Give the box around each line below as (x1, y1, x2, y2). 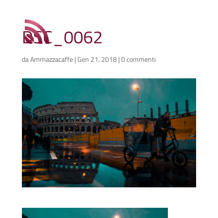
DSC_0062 (21, 23, 103, 50)
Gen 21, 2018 (77, 54, 117, 64)
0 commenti (121, 54, 156, 64)
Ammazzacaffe (30, 54, 73, 64)
